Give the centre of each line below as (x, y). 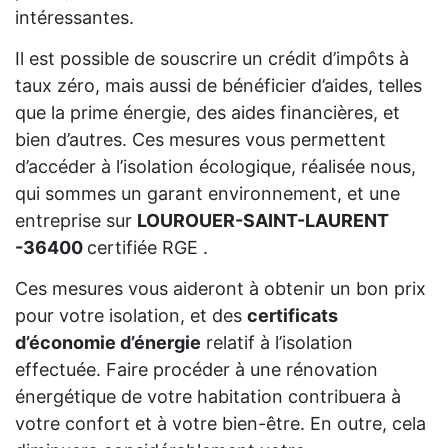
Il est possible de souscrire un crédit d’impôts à (212, 58)
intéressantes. (74, 17)
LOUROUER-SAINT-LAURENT (263, 220)
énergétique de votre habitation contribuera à (208, 396)
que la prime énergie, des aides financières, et (207, 112)
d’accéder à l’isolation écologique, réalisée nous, (215, 166)
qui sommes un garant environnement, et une (207, 193)
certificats (292, 315)
